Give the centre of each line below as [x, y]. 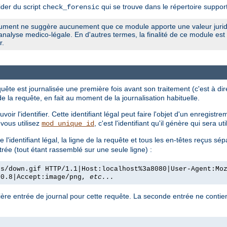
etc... [102, 177]
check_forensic [71, 7]
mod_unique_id [68, 123]
